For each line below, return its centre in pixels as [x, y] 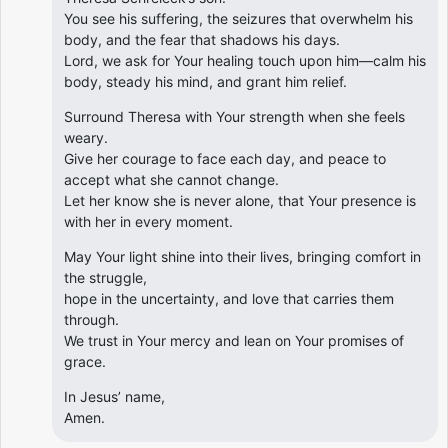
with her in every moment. [148, 221]
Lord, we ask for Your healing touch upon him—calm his [245, 60]
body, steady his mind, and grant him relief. [205, 81]
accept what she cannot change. [171, 179]
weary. [86, 137]
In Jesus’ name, [114, 396]
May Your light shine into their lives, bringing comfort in [242, 256]
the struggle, [105, 277]
